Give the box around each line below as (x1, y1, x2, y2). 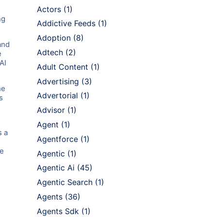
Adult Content (37, 62, 88, 72)
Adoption (37, 33, 71, 43)
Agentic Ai (37, 163, 75, 173)
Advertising (37, 76, 79, 86)
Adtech (37, 47, 63, 57)
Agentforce (37, 134, 78, 144)
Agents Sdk (37, 206, 79, 216)
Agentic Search (37, 177, 93, 187)
